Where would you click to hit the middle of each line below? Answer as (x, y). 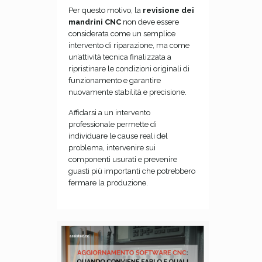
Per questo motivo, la (105, 10)
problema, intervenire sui (112, 147)
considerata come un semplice (122, 33)
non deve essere (150, 22)
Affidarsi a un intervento (109, 112)
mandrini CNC (94, 22)
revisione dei (168, 10)
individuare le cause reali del (118, 136)
